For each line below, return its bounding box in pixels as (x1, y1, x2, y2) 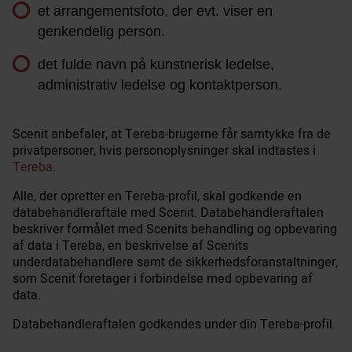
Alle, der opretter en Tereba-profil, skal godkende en (13, 186, 302, 206)
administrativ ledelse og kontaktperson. (38, 76, 282, 93)
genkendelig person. (38, 23, 165, 39)
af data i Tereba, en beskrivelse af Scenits (13, 236, 248, 255)
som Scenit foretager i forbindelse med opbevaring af (13, 269, 313, 288)
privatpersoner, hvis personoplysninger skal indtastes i (13, 141, 316, 160)
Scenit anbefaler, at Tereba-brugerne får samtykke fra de (13, 124, 331, 144)
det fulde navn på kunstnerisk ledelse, (38, 56, 274, 72)
